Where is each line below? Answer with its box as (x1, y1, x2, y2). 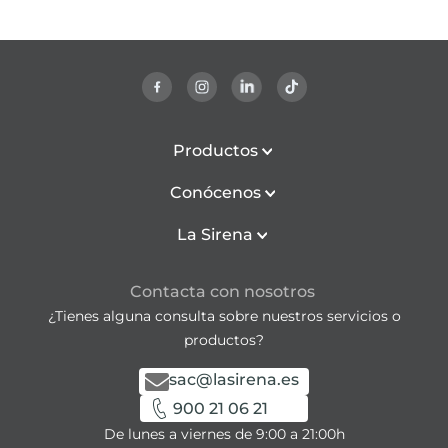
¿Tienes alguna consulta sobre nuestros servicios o (47, 307, 401, 325)
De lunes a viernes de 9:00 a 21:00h (103, 425, 345, 443)
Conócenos (169, 183, 261, 202)
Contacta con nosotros (129, 282, 315, 301)
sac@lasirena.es (169, 370, 300, 389)
